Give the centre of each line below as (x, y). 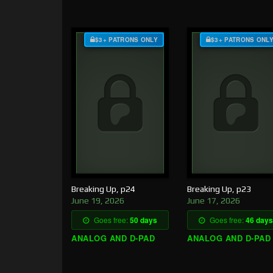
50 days (144, 220)
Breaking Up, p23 (219, 189)
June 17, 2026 (214, 201)
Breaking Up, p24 (103, 189)
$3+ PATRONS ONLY (126, 39)
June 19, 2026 (98, 201)
